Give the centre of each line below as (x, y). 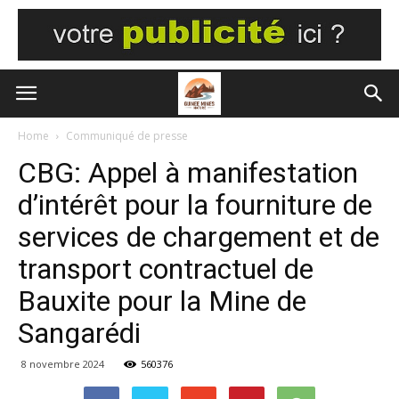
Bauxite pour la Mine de (162, 301)
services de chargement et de (199, 237)
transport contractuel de (166, 269)
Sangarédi (79, 333)
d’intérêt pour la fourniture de (195, 205)
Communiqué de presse (127, 136)
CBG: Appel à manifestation (188, 173)
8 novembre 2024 (63, 364)
